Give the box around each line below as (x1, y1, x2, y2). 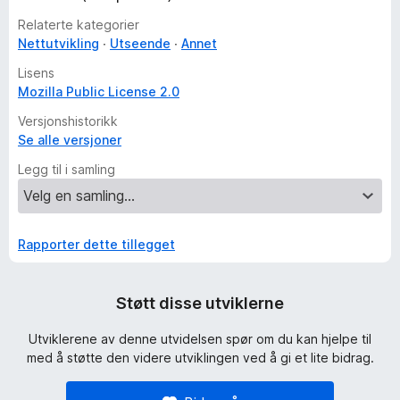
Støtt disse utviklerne (116, 294, 284, 312)
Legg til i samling (18, 162, 115, 177)
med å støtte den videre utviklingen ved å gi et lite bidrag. (26, 350, 374, 365)
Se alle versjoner (18, 132, 121, 147)
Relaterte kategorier (18, 17, 139, 32)
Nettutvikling (18, 36, 99, 51)
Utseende (110, 36, 171, 51)
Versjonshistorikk (18, 113, 118, 129)
